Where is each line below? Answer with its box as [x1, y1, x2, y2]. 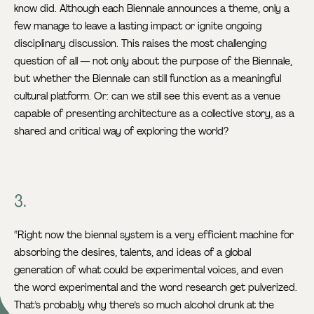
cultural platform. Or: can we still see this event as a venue [14, 90, 281, 103]
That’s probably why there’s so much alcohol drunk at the [14, 299, 275, 312]
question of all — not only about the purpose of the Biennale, [14, 55, 293, 68]
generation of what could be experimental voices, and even [14, 264, 284, 277]
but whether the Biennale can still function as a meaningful [14, 72, 282, 86]
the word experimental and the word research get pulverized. [14, 281, 298, 294]
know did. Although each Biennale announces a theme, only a [14, 2, 290, 15]
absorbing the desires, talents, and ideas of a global [14, 246, 252, 259]
